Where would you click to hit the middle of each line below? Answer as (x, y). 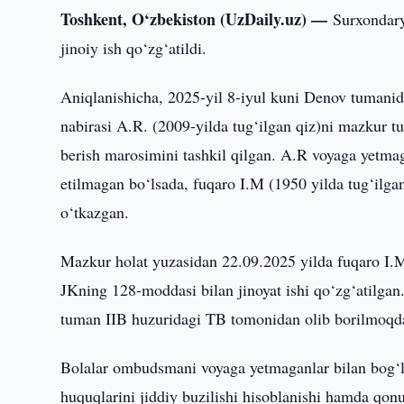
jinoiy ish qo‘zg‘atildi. (134, 48)
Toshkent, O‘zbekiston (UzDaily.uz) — (197, 19)
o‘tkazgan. (95, 212)
